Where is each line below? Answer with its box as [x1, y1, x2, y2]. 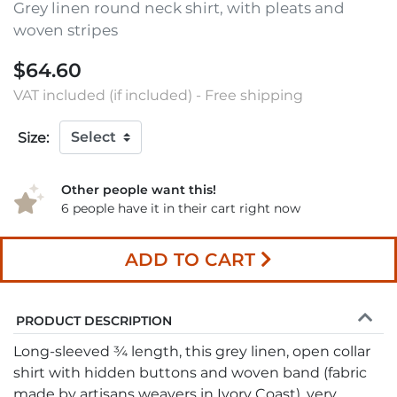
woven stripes [13, 20, 118, 39]
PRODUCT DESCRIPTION [16, 312, 172, 329]
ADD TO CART [125, 248, 255, 270]
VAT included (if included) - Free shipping [13, 86, 303, 104]
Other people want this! [60, 181, 216, 198]
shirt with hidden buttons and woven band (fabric [13, 363, 367, 381]
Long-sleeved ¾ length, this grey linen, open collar [13, 342, 370, 360]
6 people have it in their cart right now [60, 199, 300, 216]
